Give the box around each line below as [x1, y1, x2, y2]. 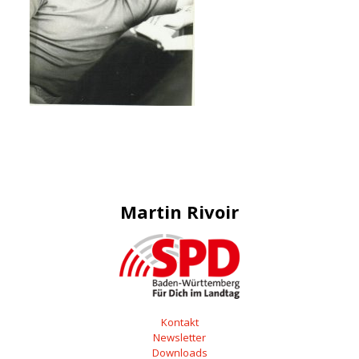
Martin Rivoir [120, 200, 239, 224]
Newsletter [153, 329, 206, 345]
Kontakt [160, 314, 199, 329]
